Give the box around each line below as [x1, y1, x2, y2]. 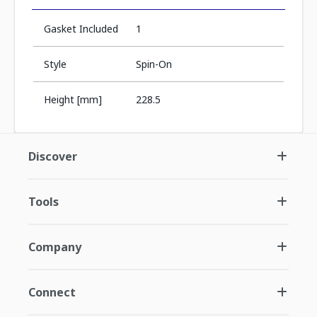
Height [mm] [44, 93, 102, 106]
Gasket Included [44, 22, 118, 35]
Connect [28, 284, 76, 300]
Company [28, 239, 81, 255]
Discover [28, 149, 77, 164]
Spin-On [135, 57, 172, 71]
